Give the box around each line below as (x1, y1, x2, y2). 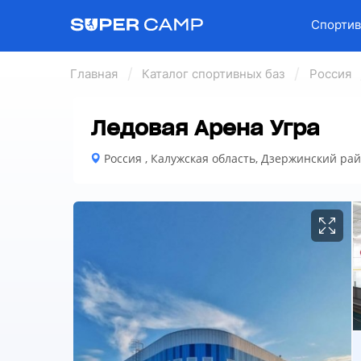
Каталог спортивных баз (142, 66, 285, 81)
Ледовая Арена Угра (91, 114, 321, 142)
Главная (70, 66, 118, 81)
